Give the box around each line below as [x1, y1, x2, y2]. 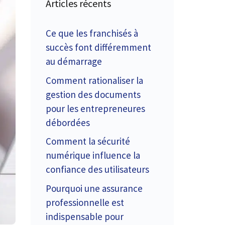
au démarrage [46, 55, 102, 67]
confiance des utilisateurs [46, 163, 149, 175]
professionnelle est [46, 196, 124, 208]
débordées [46, 116, 90, 129]
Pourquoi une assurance [46, 182, 143, 194]
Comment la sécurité [46, 135, 130, 147]
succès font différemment [46, 41, 151, 53]
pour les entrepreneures [46, 102, 145, 115]
